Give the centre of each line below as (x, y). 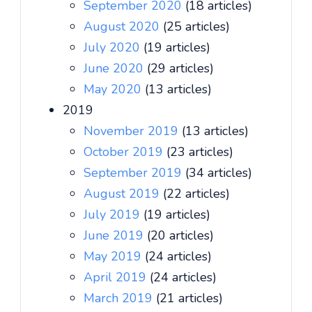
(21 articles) (189, 298)
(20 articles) (180, 235)
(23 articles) (200, 152)
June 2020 (115, 68)
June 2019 (115, 235)
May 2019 (114, 256)
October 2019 (125, 152)
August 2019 (123, 194)
